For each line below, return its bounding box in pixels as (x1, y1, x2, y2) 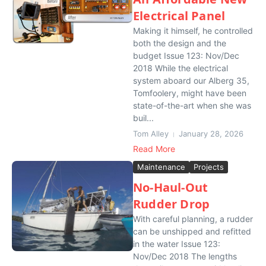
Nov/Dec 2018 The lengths (133, 251, 237, 261)
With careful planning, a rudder (133, 214, 253, 224)
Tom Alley (133, 129, 169, 138)
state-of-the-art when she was (133, 100, 251, 110)
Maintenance (137, 162, 185, 172)
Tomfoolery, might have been (133, 88, 246, 98)
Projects (194, 162, 224, 172)
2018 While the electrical (133, 63, 228, 73)
